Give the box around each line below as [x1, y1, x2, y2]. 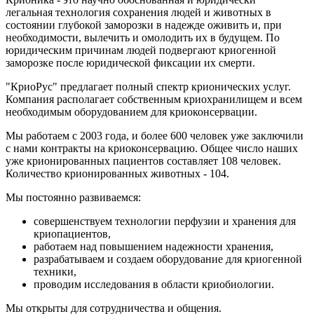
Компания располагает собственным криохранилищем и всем [6, 93, 302, 105]
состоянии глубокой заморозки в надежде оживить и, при [6, 18, 282, 31]
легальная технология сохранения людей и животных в [6, 6, 271, 18]
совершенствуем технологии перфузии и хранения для [34, 214, 296, 227]
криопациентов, [34, 227, 111, 240]
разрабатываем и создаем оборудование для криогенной [34, 252, 302, 265]
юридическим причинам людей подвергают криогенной [6, 43, 276, 56]
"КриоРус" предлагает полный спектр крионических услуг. [6, 80, 291, 93]
